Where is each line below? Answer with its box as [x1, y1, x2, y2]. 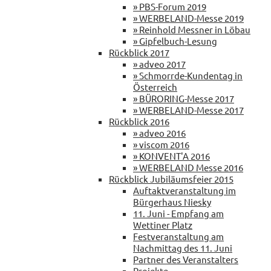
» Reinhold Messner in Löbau [133, 23, 250, 35]
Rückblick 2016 [109, 115, 169, 127]
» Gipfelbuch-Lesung [133, 34, 217, 47]
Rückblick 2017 [109, 46, 169, 58]
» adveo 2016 [133, 126, 186, 139]
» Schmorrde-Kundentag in [133, 69, 243, 81]
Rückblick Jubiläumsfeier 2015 [109, 172, 233, 184]
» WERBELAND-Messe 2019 [133, 11, 244, 24]
